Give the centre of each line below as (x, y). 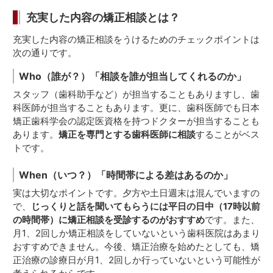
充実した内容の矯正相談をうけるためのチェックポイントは (136, 39)
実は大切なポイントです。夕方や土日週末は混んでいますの (136, 193)
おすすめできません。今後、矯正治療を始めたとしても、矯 (136, 246)
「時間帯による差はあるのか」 (165, 175)
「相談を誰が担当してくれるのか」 (168, 76)
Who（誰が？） (55, 76)
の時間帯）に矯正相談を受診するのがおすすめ (109, 220)
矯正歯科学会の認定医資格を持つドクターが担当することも (136, 121)
